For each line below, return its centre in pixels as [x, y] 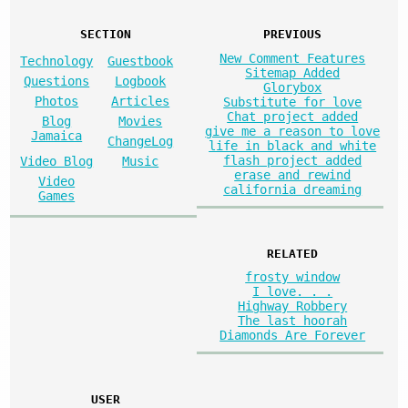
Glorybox [293, 87]
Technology [57, 61]
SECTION [106, 34]
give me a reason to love [293, 131]
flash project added [293, 160]
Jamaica [57, 135]
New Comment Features [293, 58]
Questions [57, 81]
